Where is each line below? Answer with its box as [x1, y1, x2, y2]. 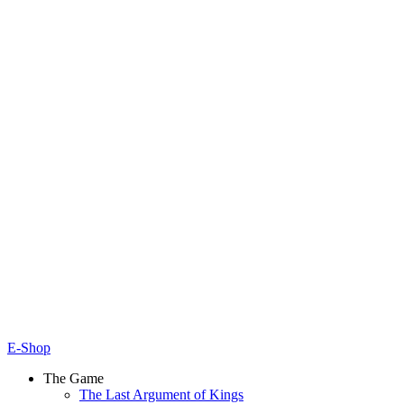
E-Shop [7, 339, 50, 355]
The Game [43, 370, 104, 386]
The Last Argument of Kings [79, 386, 243, 402]
